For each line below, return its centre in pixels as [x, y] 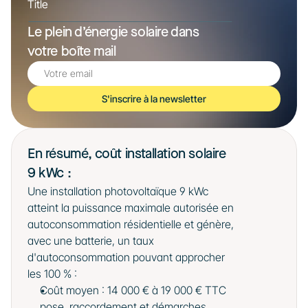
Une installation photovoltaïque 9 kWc [118, 191]
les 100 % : [52, 274]
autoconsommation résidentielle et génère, [131, 224]
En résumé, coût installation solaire [127, 154]
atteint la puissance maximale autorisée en [131, 208]
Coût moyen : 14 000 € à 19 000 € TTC [133, 290]
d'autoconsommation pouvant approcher [126, 257]
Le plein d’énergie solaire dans [113, 32]
